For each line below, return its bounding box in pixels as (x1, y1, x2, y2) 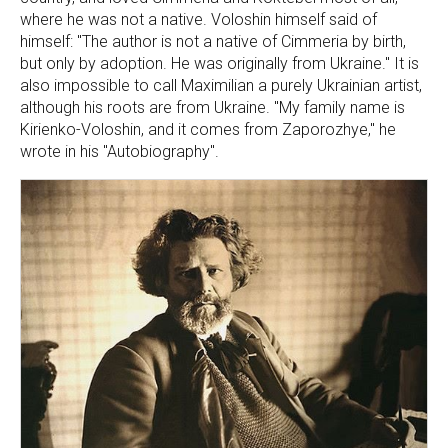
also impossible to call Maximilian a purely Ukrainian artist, (20, 75, 422, 95)
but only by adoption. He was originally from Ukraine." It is (20, 53, 419, 73)
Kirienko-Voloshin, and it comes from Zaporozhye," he (20, 119, 396, 139)
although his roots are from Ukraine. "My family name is (20, 97, 405, 117)
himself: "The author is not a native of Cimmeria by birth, (20, 31, 406, 51)
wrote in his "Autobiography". (20, 141, 219, 161)
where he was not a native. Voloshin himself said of (20, 9, 377, 29)
